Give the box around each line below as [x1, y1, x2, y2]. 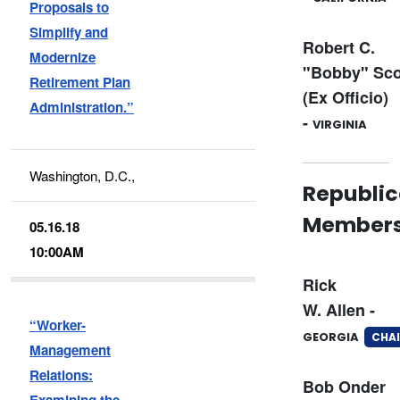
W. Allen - [302, 298, 375, 322]
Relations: [29, 364, 94, 385]
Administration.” [29, 96, 135, 117]
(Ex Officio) [302, 86, 388, 110]
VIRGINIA [312, 116, 367, 134]
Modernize [29, 46, 96, 67]
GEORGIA [302, 329, 359, 346]
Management [29, 339, 112, 360]
